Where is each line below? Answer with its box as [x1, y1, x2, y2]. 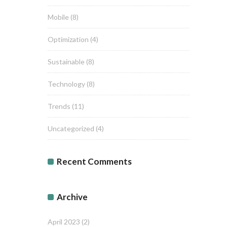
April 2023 [48, 217, 80, 226]
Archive [57, 192, 88, 202]
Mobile [48, 13, 69, 21]
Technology [48, 80, 85, 88]
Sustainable [48, 57, 85, 66]
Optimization [48, 35, 89, 44]
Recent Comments [57, 156, 132, 167]
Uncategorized [48, 124, 94, 133]
